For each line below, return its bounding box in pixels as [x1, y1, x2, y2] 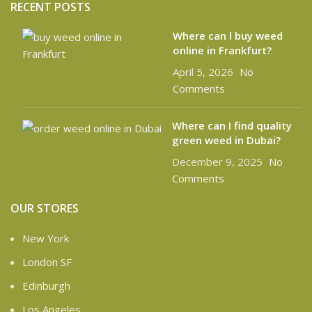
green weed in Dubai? [172, 133, 281, 148]
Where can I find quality [172, 118, 292, 133]
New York [22, 231, 69, 246]
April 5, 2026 [172, 65, 233, 79]
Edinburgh [22, 279, 70, 293]
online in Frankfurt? [172, 43, 272, 58]
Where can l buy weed [172, 29, 283, 43]
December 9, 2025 [172, 155, 263, 169]
